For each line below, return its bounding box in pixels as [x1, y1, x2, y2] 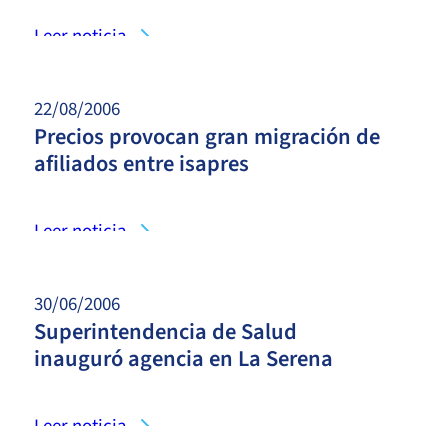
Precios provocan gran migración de [34, 120, 380, 153]
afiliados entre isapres [34, 147, 249, 180]
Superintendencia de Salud [34, 315, 297, 348]
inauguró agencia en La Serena [34, 342, 333, 375]
